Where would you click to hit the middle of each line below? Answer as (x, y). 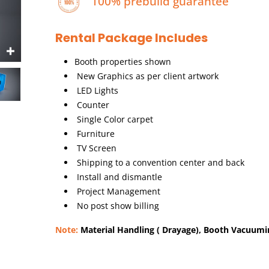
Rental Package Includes (132, 38)
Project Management (118, 192)
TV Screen (96, 148)
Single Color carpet (114, 119)
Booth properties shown (123, 62)
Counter (92, 105)
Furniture (95, 134)
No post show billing (117, 206)
